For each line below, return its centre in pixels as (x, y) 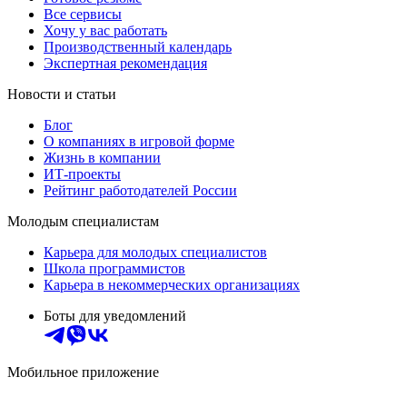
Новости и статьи (62, 94)
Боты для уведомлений (115, 316)
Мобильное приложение (83, 372)
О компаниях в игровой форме (139, 142)
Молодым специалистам (83, 222)
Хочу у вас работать (105, 31)
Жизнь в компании (102, 158)
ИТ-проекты (82, 174)
